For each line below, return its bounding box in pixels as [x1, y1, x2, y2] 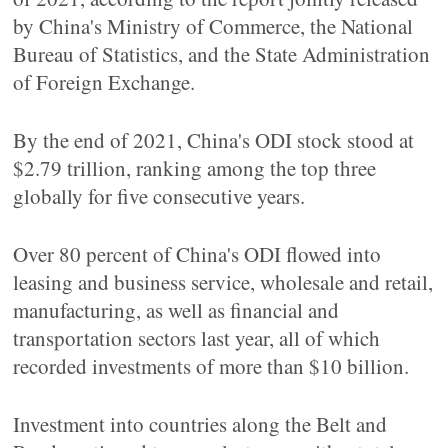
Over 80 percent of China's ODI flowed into [13, 240, 382, 268]
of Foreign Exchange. [13, 68, 196, 96]
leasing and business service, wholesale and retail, [13, 268, 434, 296]
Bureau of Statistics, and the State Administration [13, 40, 431, 68]
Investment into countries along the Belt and [13, 410, 388, 438]
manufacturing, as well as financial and [13, 296, 340, 324]
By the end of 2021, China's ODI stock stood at [13, 126, 415, 154]
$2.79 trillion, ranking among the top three [13, 154, 377, 182]
